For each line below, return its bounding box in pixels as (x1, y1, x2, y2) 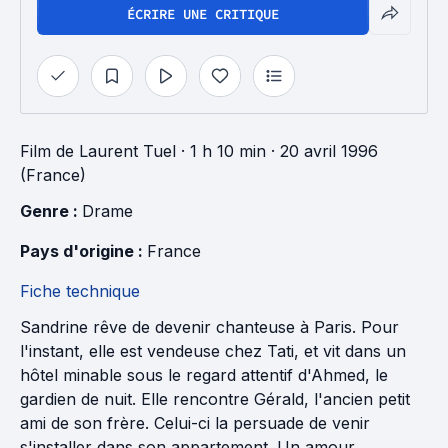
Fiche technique (20, 281, 140, 301)
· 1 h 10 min (176, 141, 266, 161)
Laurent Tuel (79, 141, 176, 161)
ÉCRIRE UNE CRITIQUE (127, 5, 279, 23)
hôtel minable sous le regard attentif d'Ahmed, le (20, 365, 388, 385)
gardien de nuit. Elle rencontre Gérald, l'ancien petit (20, 389, 410, 409)
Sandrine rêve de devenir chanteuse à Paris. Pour (20, 317, 399, 337)
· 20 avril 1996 (266, 141, 378, 161)
